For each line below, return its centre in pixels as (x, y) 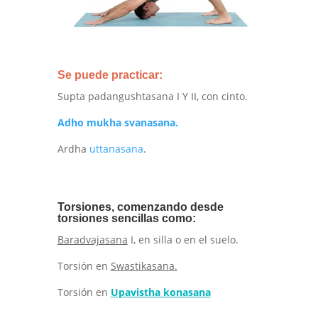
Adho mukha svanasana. (117, 123)
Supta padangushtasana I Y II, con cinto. (152, 97)
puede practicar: (117, 75)
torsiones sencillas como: (126, 219)
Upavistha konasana (160, 292)
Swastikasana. (144, 266)
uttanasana (116, 149)
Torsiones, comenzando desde (140, 207)
